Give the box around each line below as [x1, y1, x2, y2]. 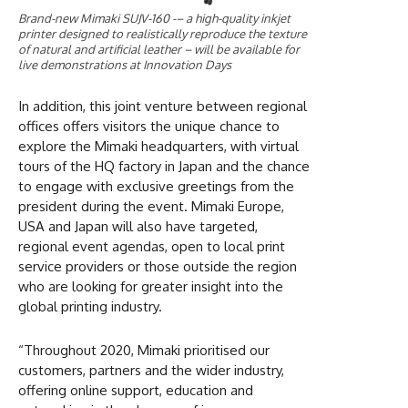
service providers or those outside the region [18, 258, 297, 276]
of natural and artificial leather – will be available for [18, 42, 300, 57]
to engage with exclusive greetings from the [18, 178, 294, 196]
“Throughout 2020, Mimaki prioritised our [18, 342, 270, 360]
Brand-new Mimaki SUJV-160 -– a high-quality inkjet [18, 11, 291, 26]
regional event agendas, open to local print [18, 238, 285, 256]
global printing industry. [18, 298, 162, 316]
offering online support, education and [18, 382, 253, 400]
